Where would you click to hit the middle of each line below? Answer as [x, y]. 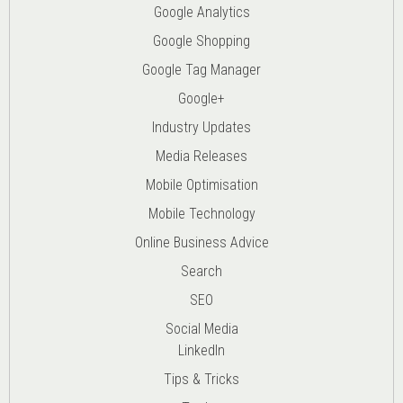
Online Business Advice [201, 242]
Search [201, 271]
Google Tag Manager [201, 69]
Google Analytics [201, 12]
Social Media [201, 328]
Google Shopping [201, 40]
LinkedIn [201, 350]
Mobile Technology [201, 213]
